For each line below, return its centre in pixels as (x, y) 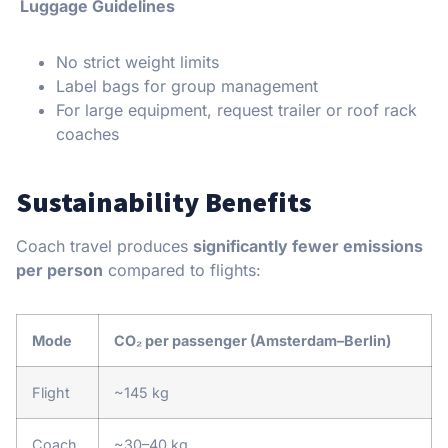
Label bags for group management (187, 85)
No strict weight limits (137, 61)
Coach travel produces (104, 245)
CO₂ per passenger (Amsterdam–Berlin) (252, 340)
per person (59, 269)
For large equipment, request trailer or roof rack (236, 109)
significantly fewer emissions (308, 245)
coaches (87, 133)
